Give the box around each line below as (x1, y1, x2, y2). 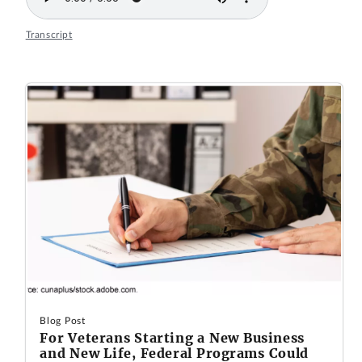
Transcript (25, 30, 73, 40)
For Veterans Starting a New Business (40, 329, 305, 346)
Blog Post (40, 315, 86, 326)
